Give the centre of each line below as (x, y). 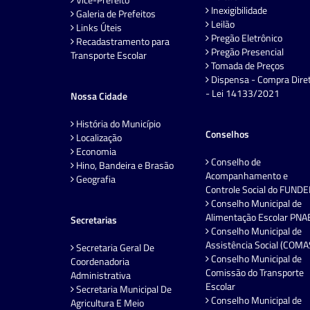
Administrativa (101, 275)
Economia (95, 152)
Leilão (222, 24)
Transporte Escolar (109, 55)
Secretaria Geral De (114, 248)
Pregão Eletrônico (246, 38)
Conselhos (227, 134)
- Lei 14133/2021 (243, 93)
